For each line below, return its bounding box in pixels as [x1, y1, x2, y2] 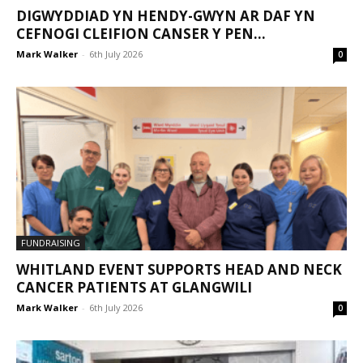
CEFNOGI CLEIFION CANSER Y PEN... [16, 24, 266, 44]
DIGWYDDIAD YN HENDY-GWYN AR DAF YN [16, 6, 315, 26]
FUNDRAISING [21, 236, 80, 249]
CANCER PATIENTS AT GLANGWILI [16, 277, 252, 297]
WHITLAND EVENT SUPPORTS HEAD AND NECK [16, 259, 342, 279]
